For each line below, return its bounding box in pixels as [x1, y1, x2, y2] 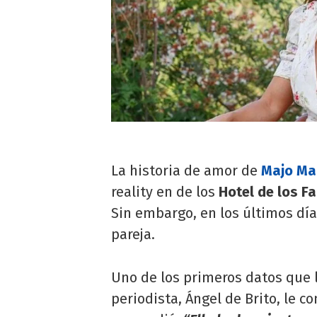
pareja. [111, 226, 155, 243]
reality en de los [111, 183, 219, 201]
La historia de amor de [111, 162, 261, 180]
